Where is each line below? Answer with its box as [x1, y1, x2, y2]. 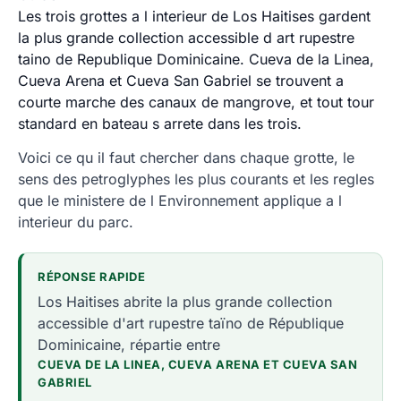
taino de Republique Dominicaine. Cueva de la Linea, [18, 50, 374, 68]
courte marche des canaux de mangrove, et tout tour [18, 93, 374, 111]
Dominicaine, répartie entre [38, 336, 220, 354]
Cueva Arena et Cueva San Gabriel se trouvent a [18, 72, 344, 90]
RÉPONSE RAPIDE [38, 269, 146, 284]
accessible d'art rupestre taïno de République [38, 314, 344, 332]
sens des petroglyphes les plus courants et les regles [18, 170, 374, 188]
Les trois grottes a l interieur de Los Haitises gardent [18, 7, 371, 25]
